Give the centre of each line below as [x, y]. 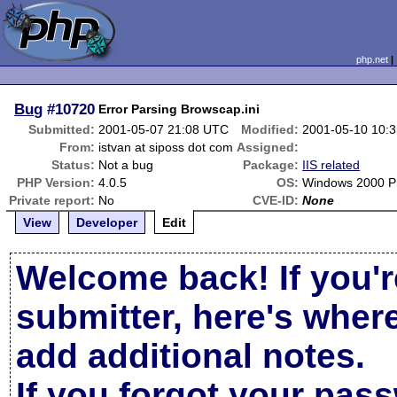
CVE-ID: [276, 200]
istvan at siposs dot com [166, 147]
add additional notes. [191, 356]
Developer [107, 222]
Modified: [270, 129]
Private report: [52, 200]
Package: [271, 165]
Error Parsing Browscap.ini [179, 109]
